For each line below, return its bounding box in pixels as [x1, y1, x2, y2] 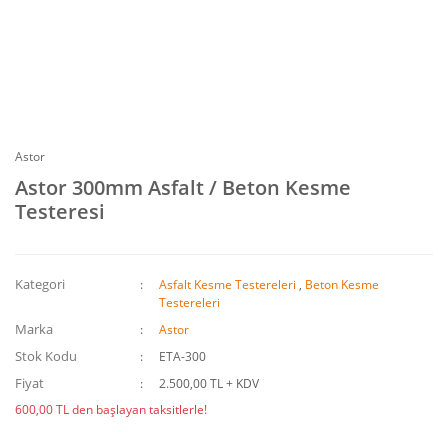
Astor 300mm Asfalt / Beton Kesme [15, 174, 351, 201]
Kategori [15, 275, 65, 293]
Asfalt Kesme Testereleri [159, 276, 297, 293]
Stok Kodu [15, 347, 77, 365]
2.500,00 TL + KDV [159, 375, 260, 392]
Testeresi [15, 198, 105, 225]
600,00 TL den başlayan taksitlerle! [15, 401, 207, 418]
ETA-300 [159, 348, 207, 365]
